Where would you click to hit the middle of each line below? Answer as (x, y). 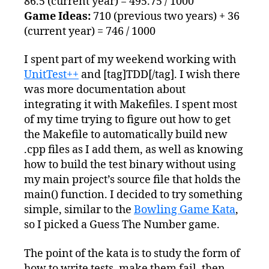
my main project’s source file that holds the (132, 180)
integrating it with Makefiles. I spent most (131, 105)
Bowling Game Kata (185, 210)
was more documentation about (105, 90)
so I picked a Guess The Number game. (122, 225)
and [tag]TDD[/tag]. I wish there (159, 75)
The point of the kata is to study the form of (132, 253)
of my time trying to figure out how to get (127, 120)
